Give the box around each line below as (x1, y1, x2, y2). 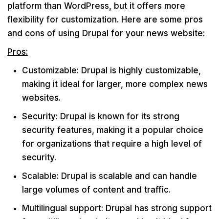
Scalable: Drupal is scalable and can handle (22, 171, 197, 181)
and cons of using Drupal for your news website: (7, 28, 205, 38)
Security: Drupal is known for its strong (22, 111, 179, 121)
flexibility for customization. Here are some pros (7, 15, 203, 24)
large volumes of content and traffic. (22, 185, 171, 195)
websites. (22, 93, 61, 103)
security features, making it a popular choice (22, 125, 203, 135)
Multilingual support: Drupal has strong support (22, 203, 212, 213)
